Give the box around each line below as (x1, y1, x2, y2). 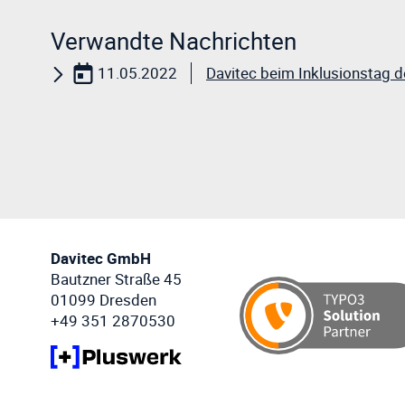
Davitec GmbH (51, 248, 151, 269)
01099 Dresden (51, 289, 156, 311)
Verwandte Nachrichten (51, 24, 297, 57)
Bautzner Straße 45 (51, 268, 182, 290)
